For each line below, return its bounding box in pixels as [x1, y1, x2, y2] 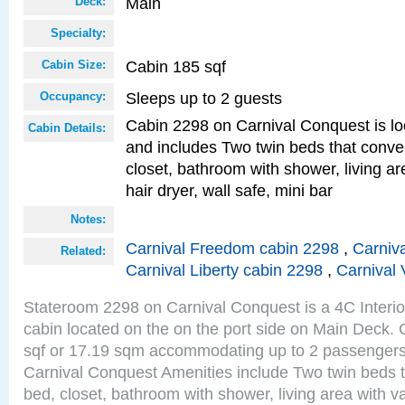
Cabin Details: [28, 121, 106, 135]
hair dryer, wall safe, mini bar [126, 181, 333, 200]
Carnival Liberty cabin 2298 [126, 260, 323, 279]
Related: [61, 244, 106, 258]
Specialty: [51, 26, 106, 40]
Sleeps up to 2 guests [126, 89, 282, 108]
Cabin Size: [42, 58, 106, 71]
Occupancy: [40, 89, 106, 103]
